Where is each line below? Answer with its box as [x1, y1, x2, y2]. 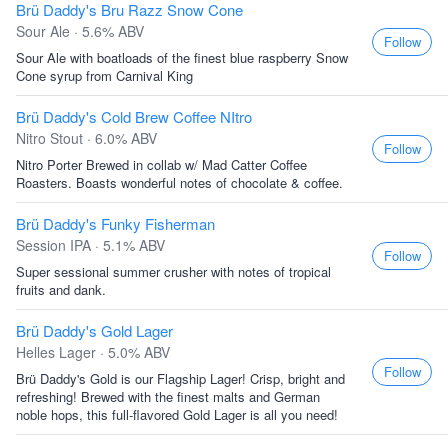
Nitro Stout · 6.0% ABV [16, 128, 157, 148]
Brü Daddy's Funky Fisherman [16, 213, 215, 234]
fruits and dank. [16, 280, 106, 299]
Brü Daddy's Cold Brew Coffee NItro [16, 106, 252, 127]
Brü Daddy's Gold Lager [16, 320, 173, 341]
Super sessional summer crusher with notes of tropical [16, 262, 331, 281]
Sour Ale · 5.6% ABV [16, 21, 144, 41]
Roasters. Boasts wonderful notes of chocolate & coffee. [16, 173, 343, 192]
